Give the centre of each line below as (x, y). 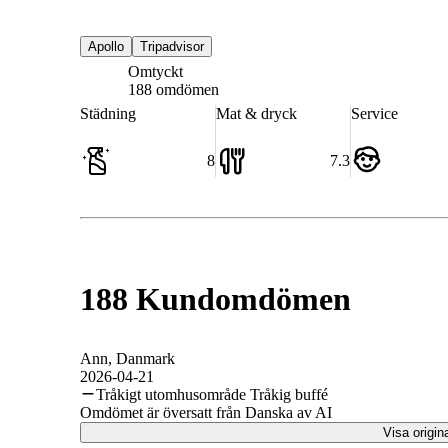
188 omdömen (173, 90)
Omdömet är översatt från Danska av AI (206, 412)
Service (375, 114)
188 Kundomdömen (215, 298)
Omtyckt (155, 72)
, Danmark (141, 358)
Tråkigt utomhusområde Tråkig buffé (212, 394)
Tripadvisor (172, 47)
